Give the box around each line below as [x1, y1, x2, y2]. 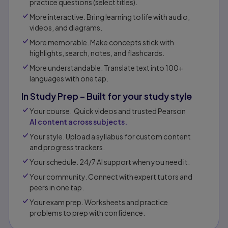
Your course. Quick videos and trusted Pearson [30, 106, 186, 116]
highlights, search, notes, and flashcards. [30, 48, 164, 58]
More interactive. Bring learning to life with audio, [30, 12, 190, 22]
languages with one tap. [30, 74, 108, 83]
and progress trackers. [30, 142, 105, 152]
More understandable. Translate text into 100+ [30, 63, 183, 73]
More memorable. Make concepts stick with [30, 38, 174, 47]
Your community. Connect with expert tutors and [30, 172, 192, 182]
